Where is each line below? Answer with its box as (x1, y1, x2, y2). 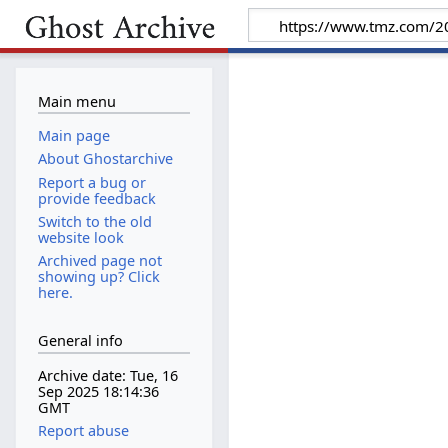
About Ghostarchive (37, 149, 173, 169)
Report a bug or (37, 172, 146, 192)
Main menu (37, 91, 116, 111)
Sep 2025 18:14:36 (37, 382, 159, 402)
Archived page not (37, 250, 162, 270)
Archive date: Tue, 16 (37, 366, 178, 386)
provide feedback (37, 188, 156, 208)
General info (37, 331, 123, 351)
